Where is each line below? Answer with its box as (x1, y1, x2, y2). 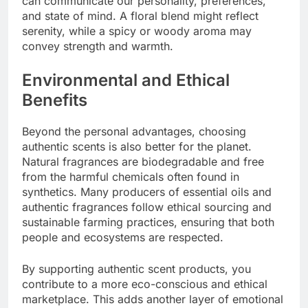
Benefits (22, 90, 87, 111)
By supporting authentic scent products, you (22, 262, 251, 276)
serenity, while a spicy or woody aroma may (22, 24, 252, 38)
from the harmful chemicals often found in (22, 170, 239, 184)
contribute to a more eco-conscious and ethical (22, 277, 267, 291)
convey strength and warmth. (22, 39, 173, 54)
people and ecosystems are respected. (22, 230, 223, 244)
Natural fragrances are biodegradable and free (22, 155, 264, 168)
